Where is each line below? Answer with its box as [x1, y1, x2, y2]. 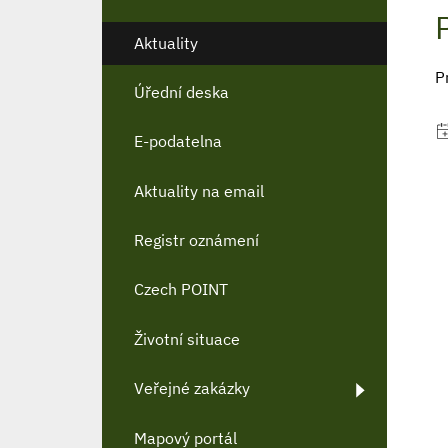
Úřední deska [134, 81, 229, 102]
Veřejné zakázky [134, 378, 250, 399]
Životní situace [134, 328, 240, 349]
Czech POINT [134, 279, 228, 300]
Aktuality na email [134, 180, 264, 201]
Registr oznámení [134, 230, 259, 251]
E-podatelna [134, 131, 222, 152]
